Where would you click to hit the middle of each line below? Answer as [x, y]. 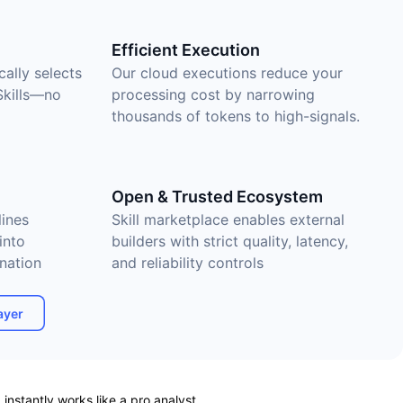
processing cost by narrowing [213, 94]
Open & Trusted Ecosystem [217, 197]
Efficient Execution [186, 50]
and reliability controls [188, 263]
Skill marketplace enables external [228, 219]
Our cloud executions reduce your [227, 73]
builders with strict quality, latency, [230, 241]
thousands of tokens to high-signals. [236, 116]
